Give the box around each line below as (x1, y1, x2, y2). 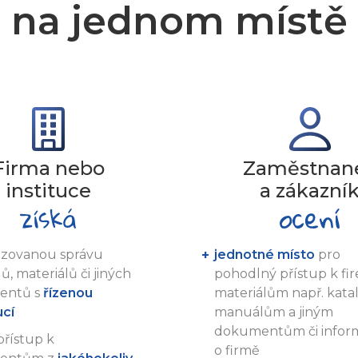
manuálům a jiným (214, 304, 333, 320)
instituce (5, 178, 91, 202)
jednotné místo (214, 246, 315, 262)
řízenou (42, 284, 93, 300)
